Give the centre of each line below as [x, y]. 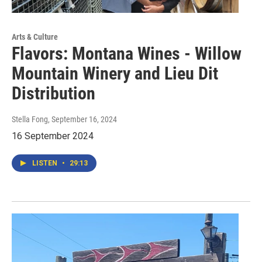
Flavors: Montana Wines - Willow [127, 54]
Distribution [54, 94]
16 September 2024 [53, 136]
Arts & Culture [35, 37]
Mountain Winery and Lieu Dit [115, 74]
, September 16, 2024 [82, 120]
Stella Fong [30, 120]
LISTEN [46, 163]
